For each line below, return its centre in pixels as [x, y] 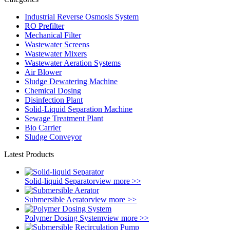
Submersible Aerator [58, 199]
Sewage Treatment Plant [64, 118]
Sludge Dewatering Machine [71, 81]
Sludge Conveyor [53, 137]
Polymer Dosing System [64, 218]
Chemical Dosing [53, 90]
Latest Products [29, 154]
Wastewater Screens [57, 44]
